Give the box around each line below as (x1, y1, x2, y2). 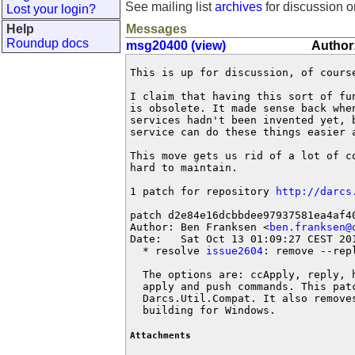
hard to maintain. (130, 162, 238, 174)
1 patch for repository (130, 185, 276, 197)
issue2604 (206, 245, 263, 257)
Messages (126, 22, 187, 36)
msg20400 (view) (126, 39, 226, 52)
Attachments (130, 330, 191, 342)
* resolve (130, 245, 206, 257)
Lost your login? (6, 2, 96, 16)
